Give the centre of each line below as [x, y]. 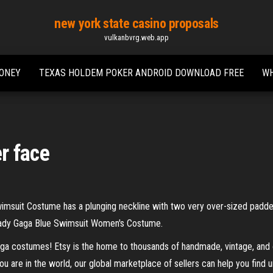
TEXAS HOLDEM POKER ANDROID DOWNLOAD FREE [141, 73]
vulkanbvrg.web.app [136, 37]
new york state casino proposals [136, 23]
